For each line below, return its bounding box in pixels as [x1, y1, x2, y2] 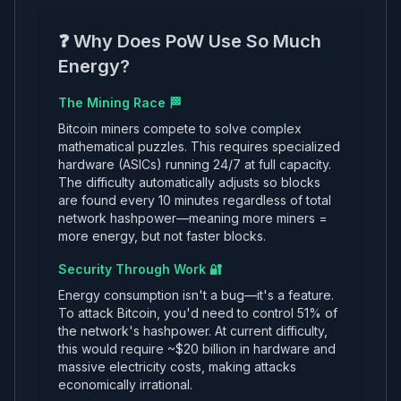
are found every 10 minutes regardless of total [58, 192, 331, 208]
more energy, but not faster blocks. [58, 228, 266, 243]
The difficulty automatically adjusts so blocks [58, 175, 320, 190]
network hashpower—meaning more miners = [58, 210, 328, 226]
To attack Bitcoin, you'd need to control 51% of [58, 305, 337, 320]
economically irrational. [58, 377, 192, 392]
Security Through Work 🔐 [58, 261, 222, 277]
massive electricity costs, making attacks [58, 359, 296, 374]
